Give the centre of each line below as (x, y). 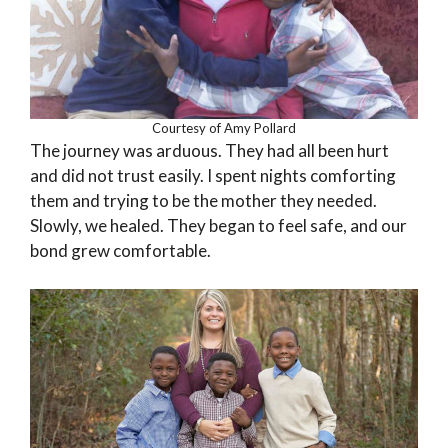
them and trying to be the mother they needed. (203, 201)
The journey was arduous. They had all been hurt (209, 151)
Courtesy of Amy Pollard (224, 128)
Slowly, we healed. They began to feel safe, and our (218, 226)
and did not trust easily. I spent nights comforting (213, 176)
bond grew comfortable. (120, 251)
